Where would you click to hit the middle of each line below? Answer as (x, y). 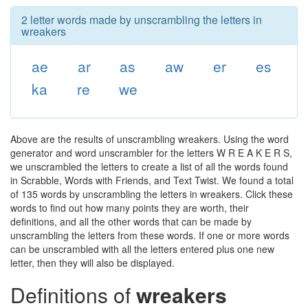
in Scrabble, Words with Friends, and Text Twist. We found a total (152, 180)
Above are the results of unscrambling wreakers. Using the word (150, 139)
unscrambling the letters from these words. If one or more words (150, 235)
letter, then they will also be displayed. (92, 263)
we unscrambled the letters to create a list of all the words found (149, 166)
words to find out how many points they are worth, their (130, 208)
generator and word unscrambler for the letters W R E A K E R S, (151, 153)
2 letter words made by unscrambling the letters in (142, 20)
